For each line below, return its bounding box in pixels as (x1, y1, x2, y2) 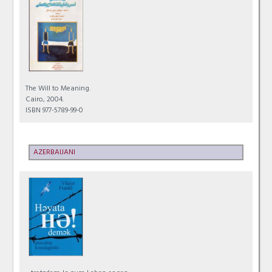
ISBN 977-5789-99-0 (25, 104, 84, 118)
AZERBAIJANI (33, 146, 76, 160)
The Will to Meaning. (25, 83, 91, 97)
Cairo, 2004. (25, 93, 64, 107)
